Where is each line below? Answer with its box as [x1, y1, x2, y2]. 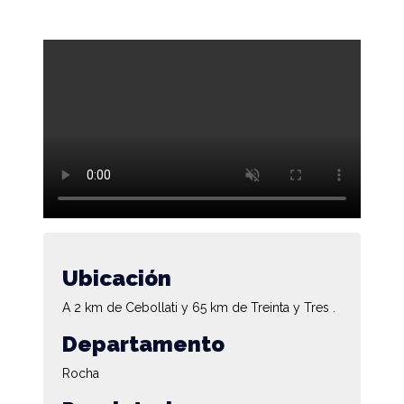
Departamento [62, 330, 225, 357]
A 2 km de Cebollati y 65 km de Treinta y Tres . [62, 299, 335, 315]
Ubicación [62, 264, 171, 291]
